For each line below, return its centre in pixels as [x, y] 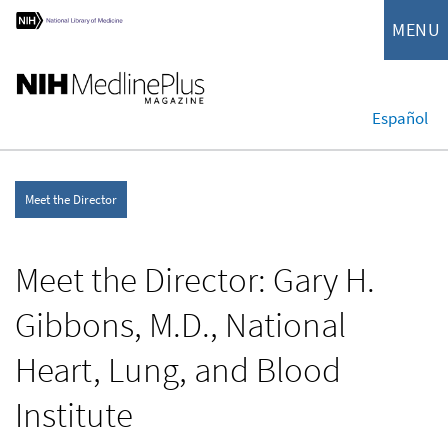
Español [400, 117]
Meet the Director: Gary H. [195, 279]
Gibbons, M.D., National [180, 324]
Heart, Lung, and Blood [178, 369]
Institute [74, 414]
